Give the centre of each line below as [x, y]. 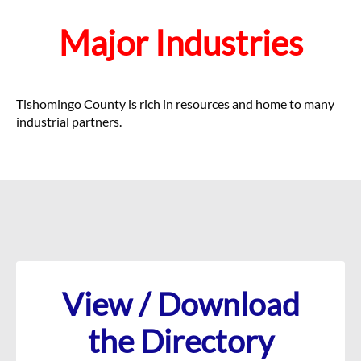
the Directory [180, 340]
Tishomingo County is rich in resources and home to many [175, 104]
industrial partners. [69, 121]
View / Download [180, 303]
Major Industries [180, 43]
